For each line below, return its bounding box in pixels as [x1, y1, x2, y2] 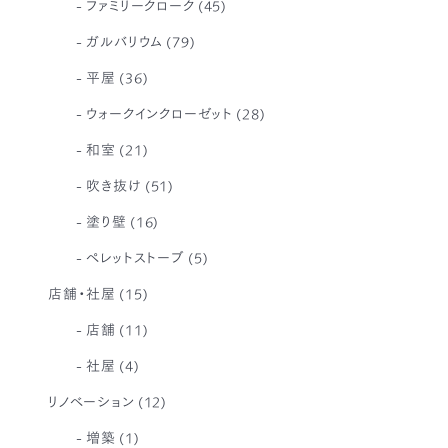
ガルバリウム [86, 30, 164, 53]
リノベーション [48, 390, 135, 413]
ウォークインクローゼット [86, 102, 233, 125]
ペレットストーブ [86, 246, 185, 269]
